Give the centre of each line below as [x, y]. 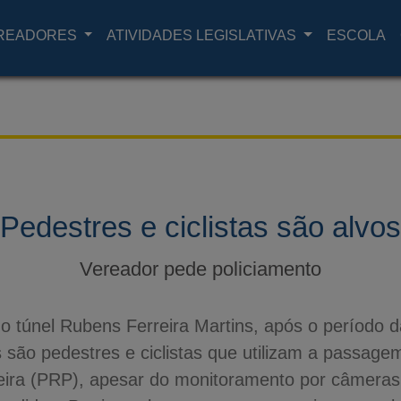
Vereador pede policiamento [200, 269]
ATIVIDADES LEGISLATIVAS [204, 35]
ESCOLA [356, 35]
